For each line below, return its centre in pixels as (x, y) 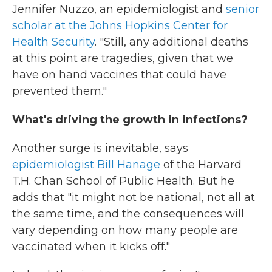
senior (241, 9)
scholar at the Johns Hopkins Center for (120, 25)
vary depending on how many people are (125, 230)
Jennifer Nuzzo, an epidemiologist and (117, 9)
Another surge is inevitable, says (100, 148)
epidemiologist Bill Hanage (86, 165)
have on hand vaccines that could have (119, 75)
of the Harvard (201, 165)
